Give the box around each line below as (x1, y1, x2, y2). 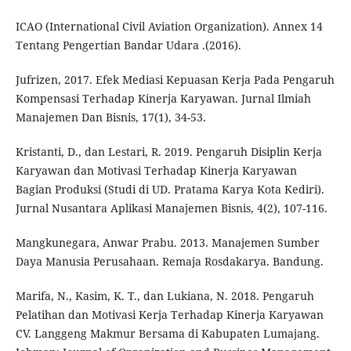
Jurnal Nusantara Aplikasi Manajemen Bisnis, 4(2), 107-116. (15, 201, 327, 216)
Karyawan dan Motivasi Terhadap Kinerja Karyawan (15, 163, 297, 179)
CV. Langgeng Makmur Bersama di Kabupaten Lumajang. (15, 326, 320, 342)
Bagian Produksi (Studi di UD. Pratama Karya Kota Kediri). (15, 182, 324, 197)
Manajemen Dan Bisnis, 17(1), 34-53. (15, 110, 206, 125)
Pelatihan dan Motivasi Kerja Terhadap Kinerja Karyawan (15, 307, 324, 323)
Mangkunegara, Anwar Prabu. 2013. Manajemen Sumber (15, 235, 320, 251)
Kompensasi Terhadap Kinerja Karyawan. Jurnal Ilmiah (15, 91, 311, 107)
